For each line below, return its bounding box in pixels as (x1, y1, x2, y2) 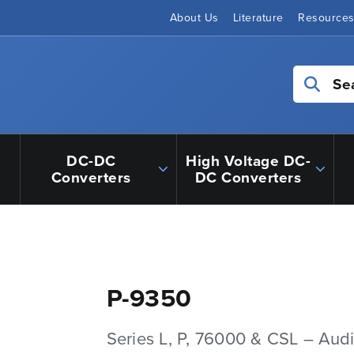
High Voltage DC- (186, 149, 311, 172)
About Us (169, 9, 219, 26)
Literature (232, 9, 284, 26)
